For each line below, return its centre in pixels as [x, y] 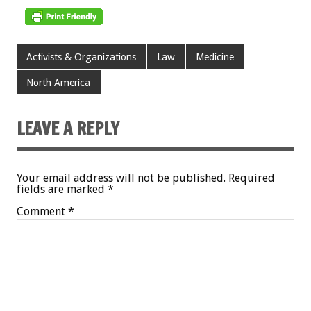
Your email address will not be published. [121, 178]
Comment [42, 211]
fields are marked [62, 189]
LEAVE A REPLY [68, 128]
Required [252, 178]
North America [59, 82]
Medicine [215, 57]
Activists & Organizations [82, 57]
